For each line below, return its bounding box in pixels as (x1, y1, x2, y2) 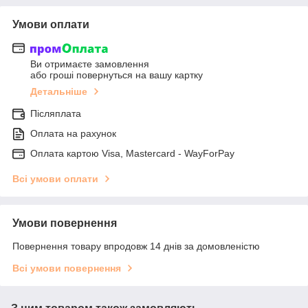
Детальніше (30, 86, 87, 98)
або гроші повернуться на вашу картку (30, 69, 203, 81)
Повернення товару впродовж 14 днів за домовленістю (12, 241, 260, 252)
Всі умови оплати (12, 173, 98, 185)
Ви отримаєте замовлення (30, 58, 149, 70)
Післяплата (30, 108, 81, 120)
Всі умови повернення (12, 263, 121, 274)
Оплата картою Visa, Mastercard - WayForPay (30, 148, 234, 159)
